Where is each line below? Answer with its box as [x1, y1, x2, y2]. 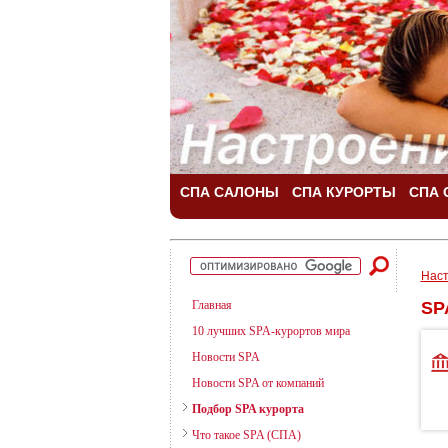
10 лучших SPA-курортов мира [191, 324, 350, 338]
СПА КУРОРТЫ [291, 184, 396, 200]
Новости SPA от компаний [191, 376, 324, 390]
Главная [191, 298, 232, 312]
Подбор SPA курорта [191, 402, 304, 416]
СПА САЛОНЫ [179, 184, 279, 200]
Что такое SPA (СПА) [191, 428, 301, 442]
